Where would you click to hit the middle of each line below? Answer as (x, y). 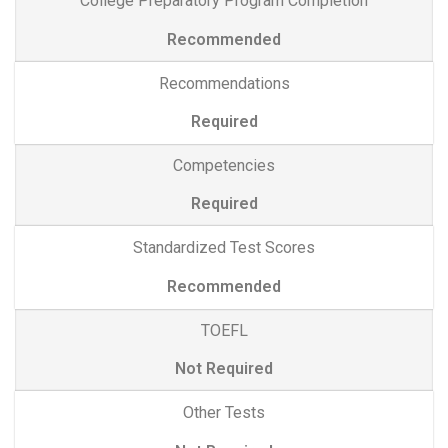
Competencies (224, 166)
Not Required (224, 369)
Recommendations (224, 83)
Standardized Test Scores (224, 248)
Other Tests (224, 413)
